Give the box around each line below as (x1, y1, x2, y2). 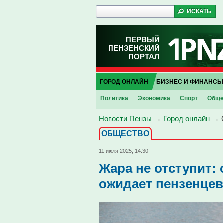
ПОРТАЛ (128, 52, 160, 61)
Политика (100, 95, 128, 102)
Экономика (138, 95, 170, 102)
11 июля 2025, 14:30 (99, 148, 148, 154)
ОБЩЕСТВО (101, 129, 149, 138)
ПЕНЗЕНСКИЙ (108, 44, 160, 52)
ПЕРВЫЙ (126, 35, 160, 44)
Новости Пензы (99, 114, 152, 123)
